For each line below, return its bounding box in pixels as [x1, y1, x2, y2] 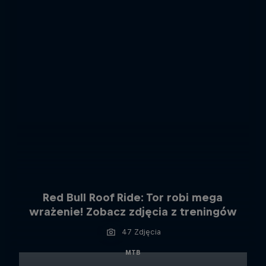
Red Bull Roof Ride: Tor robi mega [43, 191, 223, 204]
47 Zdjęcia [121, 227, 161, 236]
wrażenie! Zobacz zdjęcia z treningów [28, 205, 237, 218]
